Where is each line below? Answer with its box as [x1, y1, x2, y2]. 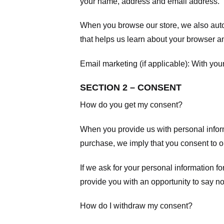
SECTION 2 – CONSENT [80, 82, 181, 92]
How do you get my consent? [80, 100, 182, 109]
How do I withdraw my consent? [80, 201, 192, 210]
